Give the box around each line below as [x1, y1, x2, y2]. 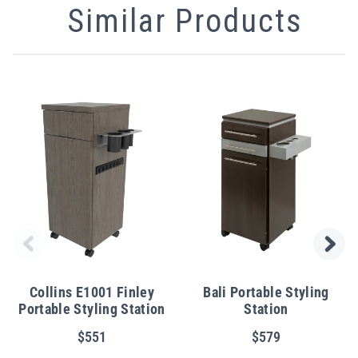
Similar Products [67, 2, 303, 40]
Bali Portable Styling [203, 284, 329, 300]
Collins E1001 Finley [29, 284, 155, 300]
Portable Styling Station [18, 300, 165, 317]
